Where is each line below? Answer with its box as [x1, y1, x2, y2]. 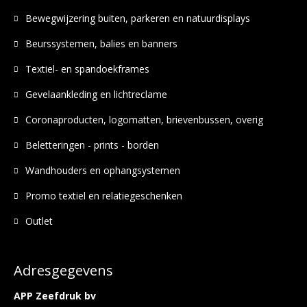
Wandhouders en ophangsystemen [25, 164, 180, 177]
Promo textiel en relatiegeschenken [25, 189, 182, 202]
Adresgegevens [14, 261, 113, 280]
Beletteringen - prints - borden [25, 138, 159, 151]
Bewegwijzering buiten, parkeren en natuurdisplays [25, 12, 250, 25]
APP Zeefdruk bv [14, 289, 96, 302]
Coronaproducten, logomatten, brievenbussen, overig [25, 113, 263, 126]
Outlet [25, 214, 53, 228]
